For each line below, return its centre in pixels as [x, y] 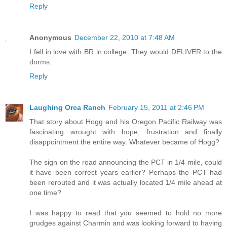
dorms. [41, 62]
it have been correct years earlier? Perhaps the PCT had [126, 172]
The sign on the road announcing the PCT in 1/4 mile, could [126, 162]
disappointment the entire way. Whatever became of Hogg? [124, 142]
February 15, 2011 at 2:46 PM [156, 107]
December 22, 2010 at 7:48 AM [125, 37]
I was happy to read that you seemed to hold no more [126, 213]
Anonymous [50, 37]
